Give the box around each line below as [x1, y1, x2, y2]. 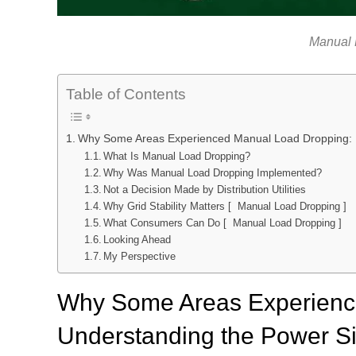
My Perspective [103, 250, 176, 263]
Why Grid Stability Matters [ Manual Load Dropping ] [103, 200, 347, 213]
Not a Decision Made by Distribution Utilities [103, 184, 307, 196]
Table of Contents [66, 86, 186, 103]
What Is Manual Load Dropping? [103, 150, 251, 163]
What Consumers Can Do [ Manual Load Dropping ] [103, 217, 342, 230]
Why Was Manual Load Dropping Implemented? [103, 167, 323, 180]
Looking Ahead [103, 234, 172, 246]
